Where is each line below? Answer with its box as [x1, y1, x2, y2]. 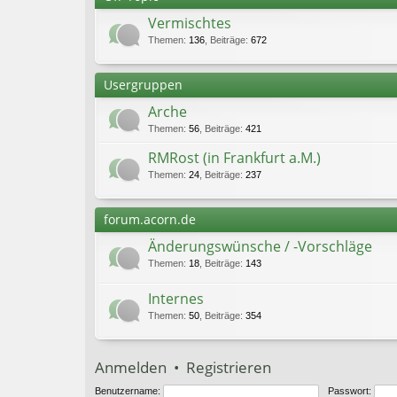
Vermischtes [148, 13, 231, 33]
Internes [148, 289, 204, 308]
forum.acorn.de [104, 211, 196, 228]
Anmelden [95, 357, 167, 378]
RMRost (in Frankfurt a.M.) [148, 148, 321, 167]
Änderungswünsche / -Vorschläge [148, 237, 372, 256]
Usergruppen [104, 76, 183, 93]
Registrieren [186, 357, 271, 378]
